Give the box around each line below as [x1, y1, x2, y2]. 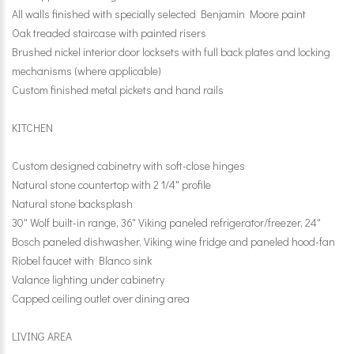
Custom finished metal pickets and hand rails [12, 82, 224, 97]
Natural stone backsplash [12, 196, 133, 211]
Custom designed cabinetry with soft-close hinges [12, 158, 245, 173]
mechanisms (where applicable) [12, 63, 161, 78]
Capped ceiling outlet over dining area [12, 291, 190, 306]
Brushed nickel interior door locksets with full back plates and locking [12, 44, 330, 59]
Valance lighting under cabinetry [12, 272, 164, 287]
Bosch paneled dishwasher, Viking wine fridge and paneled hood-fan [12, 234, 335, 249]
